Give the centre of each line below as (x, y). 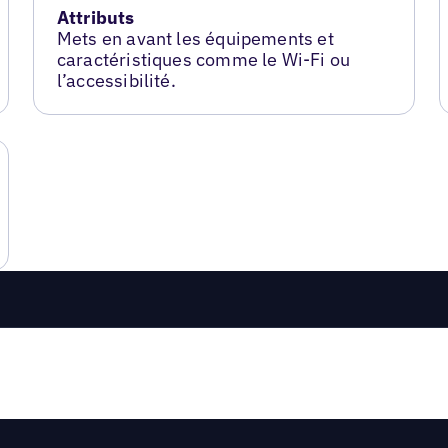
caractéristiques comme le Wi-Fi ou (203, 59)
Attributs (95, 17)
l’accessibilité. (116, 80)
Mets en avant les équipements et (195, 38)
